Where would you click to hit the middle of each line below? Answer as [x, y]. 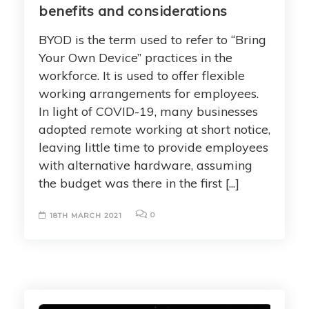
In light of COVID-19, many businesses [148, 111]
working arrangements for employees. [149, 93]
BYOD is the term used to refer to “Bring [152, 39]
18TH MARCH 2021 [86, 215]
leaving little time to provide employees [153, 147]
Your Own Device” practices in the [136, 57]
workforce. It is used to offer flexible [142, 75]
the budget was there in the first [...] [139, 183]
